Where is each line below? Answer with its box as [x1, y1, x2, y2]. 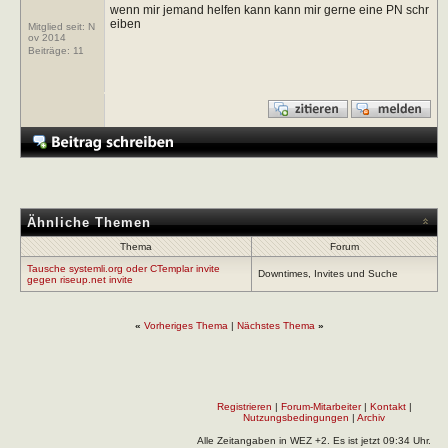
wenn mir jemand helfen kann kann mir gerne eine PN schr [109, 2, 429, 17]
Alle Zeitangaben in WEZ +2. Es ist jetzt [197, 434, 383, 446]
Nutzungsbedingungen [243, 411, 349, 423]
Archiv [357, 411, 385, 423]
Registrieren [216, 400, 272, 412]
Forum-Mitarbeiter [280, 400, 361, 412]
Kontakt [369, 400, 406, 412]
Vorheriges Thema [143, 319, 228, 331]
